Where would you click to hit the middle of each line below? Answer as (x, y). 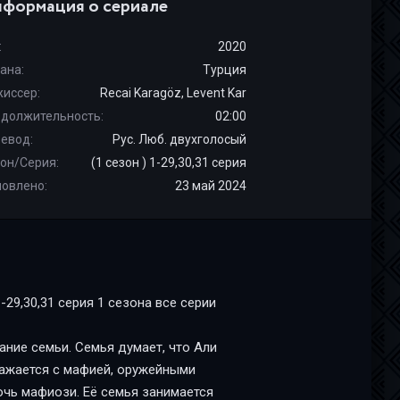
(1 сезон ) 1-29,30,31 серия (169, 162)
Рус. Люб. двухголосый (179, 139)
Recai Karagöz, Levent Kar (173, 93)
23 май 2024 (211, 186)
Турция (225, 70)
